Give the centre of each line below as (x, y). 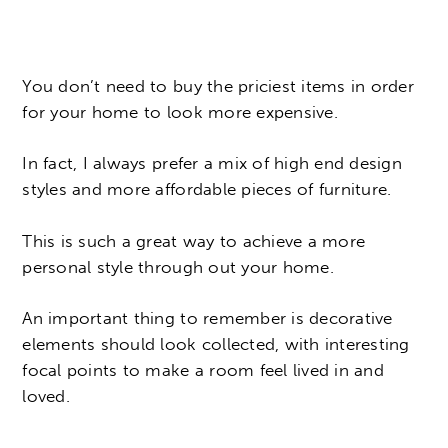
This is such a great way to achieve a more (194, 240)
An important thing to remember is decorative (207, 318)
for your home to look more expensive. (180, 111)
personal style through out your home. (178, 266)
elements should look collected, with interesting (216, 344)
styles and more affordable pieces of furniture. (207, 189)
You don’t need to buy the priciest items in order (218, 85)
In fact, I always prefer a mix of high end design (212, 163)
